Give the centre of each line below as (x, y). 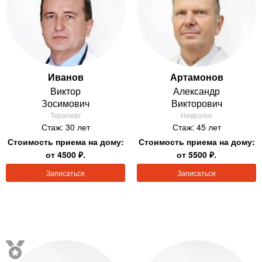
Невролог (196, 115)
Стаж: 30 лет (65, 127)
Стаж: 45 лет (196, 127)
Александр (196, 91)
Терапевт (65, 115)
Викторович (196, 103)
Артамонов (196, 77)
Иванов (65, 77)
